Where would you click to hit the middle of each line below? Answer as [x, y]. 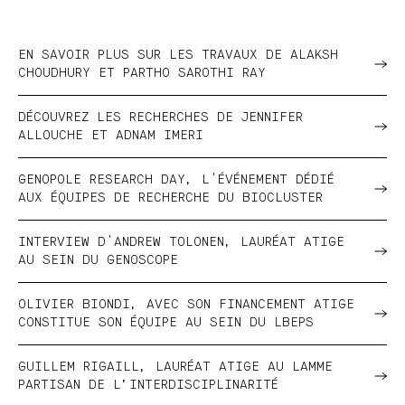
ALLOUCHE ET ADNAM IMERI [111, 135]
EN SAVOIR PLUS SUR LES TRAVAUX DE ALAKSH [178, 55]
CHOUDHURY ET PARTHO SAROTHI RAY [142, 73]
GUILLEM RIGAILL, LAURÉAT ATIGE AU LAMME [175, 367]
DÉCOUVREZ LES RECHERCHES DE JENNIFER [160, 117]
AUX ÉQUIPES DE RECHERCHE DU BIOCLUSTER [170, 198]
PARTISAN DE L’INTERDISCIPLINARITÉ [148, 385]
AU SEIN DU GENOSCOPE [98, 260]
